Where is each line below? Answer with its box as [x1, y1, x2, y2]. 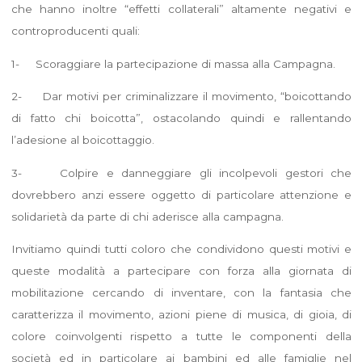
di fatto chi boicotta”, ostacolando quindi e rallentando [11, 111, 351, 124]
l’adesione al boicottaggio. [11, 133, 154, 146]
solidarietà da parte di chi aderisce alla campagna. [11, 209, 284, 223]
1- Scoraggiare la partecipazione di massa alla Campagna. [11, 57, 335, 70]
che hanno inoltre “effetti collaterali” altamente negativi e [11, 2, 351, 15]
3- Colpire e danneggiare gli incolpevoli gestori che [11, 166, 351, 179]
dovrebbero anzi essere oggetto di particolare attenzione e [11, 187, 351, 201]
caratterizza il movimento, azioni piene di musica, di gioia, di [11, 307, 351, 321]
